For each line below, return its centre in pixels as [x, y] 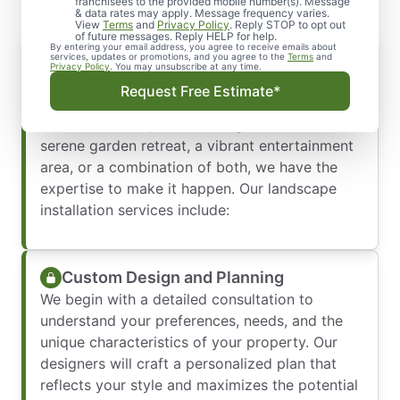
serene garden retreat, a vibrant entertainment [197, 146]
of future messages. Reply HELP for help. [176, 36]
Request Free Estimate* [200, 91]
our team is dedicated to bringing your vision [193, 103]
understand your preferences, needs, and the [192, 321]
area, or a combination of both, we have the [189, 167]
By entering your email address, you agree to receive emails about [193, 46]
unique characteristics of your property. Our [189, 342]
